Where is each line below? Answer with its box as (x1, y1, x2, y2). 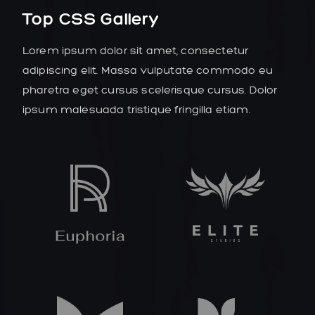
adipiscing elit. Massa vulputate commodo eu (22, 63, 273, 77)
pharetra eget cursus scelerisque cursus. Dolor (22, 82, 278, 96)
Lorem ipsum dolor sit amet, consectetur (22, 43, 249, 57)
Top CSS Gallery (22, 7, 159, 29)
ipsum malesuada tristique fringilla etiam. (22, 102, 250, 116)
